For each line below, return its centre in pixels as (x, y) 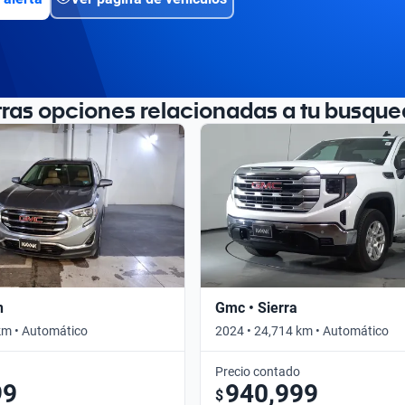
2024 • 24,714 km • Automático (302, 330)
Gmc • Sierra (256, 307)
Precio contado (258, 371)
